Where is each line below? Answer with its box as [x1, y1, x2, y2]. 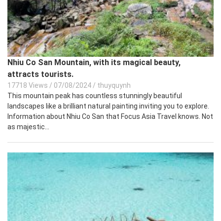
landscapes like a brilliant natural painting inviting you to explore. [7, 102, 209, 110]
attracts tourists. [7, 69, 74, 79]
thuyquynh [97, 81, 131, 89]
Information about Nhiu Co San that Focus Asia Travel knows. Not [7, 112, 213, 120]
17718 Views [7, 81, 48, 89]
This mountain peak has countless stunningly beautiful [7, 91, 182, 100]
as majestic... [7, 122, 49, 131]
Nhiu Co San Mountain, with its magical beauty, [7, 57, 181, 67]
